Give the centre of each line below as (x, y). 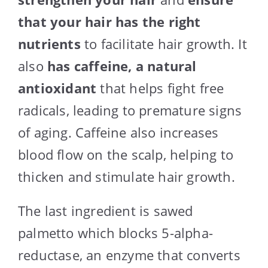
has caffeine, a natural (122, 66)
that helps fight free (160, 88)
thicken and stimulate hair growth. (127, 176)
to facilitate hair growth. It (164, 43)
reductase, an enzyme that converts (129, 255)
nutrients (49, 43)
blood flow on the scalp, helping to (126, 154)
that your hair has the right (109, 21)
